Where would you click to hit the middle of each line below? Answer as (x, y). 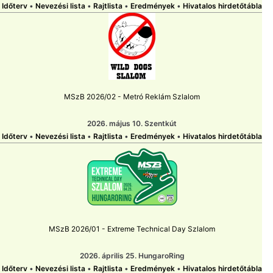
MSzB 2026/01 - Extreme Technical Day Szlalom (132, 229)
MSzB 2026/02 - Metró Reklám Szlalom (132, 97)
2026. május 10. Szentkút (132, 124)
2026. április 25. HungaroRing (132, 256)
